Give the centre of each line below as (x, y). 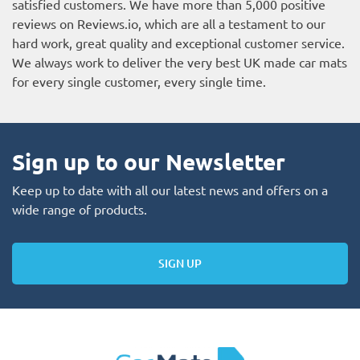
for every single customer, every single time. (139, 81)
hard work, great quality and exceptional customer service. (178, 42)
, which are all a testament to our (232, 23)
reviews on (45, 23)
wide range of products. (80, 209)
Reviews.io (108, 23)
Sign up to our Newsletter (149, 161)
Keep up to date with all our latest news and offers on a (170, 189)
